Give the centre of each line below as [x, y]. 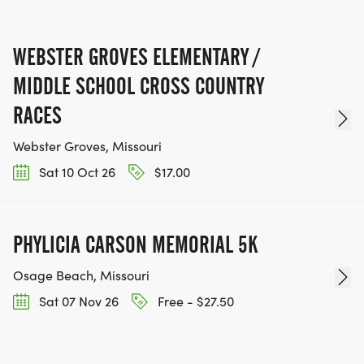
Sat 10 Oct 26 [76, 171]
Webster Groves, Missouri [87, 145]
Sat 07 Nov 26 [77, 301]
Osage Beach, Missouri [81, 275]
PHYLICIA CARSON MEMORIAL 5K [135, 245]
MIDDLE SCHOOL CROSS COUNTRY [139, 86]
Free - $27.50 [194, 301]
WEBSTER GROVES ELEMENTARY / [136, 56]
